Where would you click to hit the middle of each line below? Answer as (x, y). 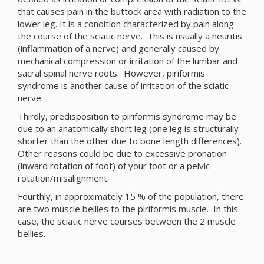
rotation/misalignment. (63, 178)
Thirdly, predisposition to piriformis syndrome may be (127, 116)
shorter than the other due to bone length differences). (131, 141)
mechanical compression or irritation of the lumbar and (128, 61)
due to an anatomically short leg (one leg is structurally (128, 129)
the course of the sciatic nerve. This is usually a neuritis (130, 36)
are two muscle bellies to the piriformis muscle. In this (128, 209)
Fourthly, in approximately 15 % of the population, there (131, 197)
